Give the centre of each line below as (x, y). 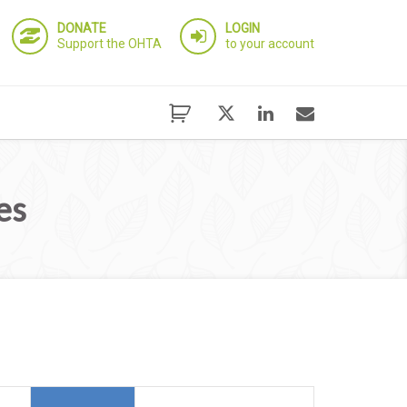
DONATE (82, 28)
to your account (270, 44)
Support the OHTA (109, 44)
